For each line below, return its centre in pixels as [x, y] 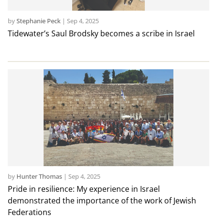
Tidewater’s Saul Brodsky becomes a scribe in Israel [101, 34]
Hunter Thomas [39, 177]
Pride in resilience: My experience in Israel [84, 189]
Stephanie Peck [38, 21]
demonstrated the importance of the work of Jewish [102, 201]
